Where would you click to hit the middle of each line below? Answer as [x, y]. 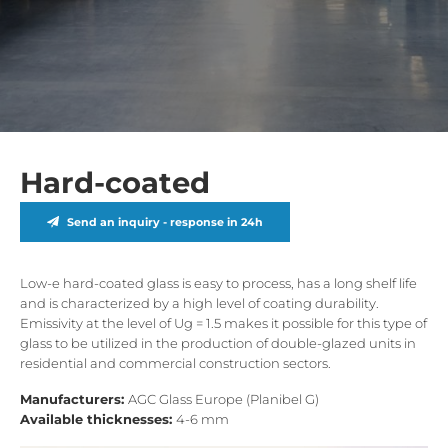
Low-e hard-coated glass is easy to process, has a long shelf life [218, 283]
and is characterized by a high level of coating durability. [199, 303]
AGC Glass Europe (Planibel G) [223, 399]
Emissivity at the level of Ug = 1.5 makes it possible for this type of [223, 323]
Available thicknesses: [98, 419]
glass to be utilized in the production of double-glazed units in [218, 343]
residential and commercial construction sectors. [175, 363]
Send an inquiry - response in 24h [165, 221]
